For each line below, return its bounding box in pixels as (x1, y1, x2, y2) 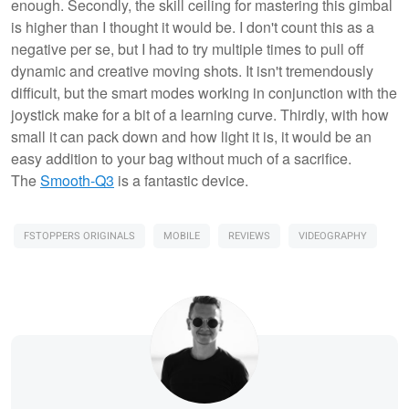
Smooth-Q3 (40, 170, 114, 192)
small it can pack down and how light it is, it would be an (11, 126, 372, 148)
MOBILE (163, 228, 200, 245)
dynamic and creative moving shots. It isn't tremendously (11, 60, 373, 82)
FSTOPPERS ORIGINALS (24, 228, 135, 245)
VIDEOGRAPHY (299, 228, 367, 245)
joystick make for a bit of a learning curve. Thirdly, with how (11, 104, 389, 126)
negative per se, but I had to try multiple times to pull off (11, 38, 364, 60)
